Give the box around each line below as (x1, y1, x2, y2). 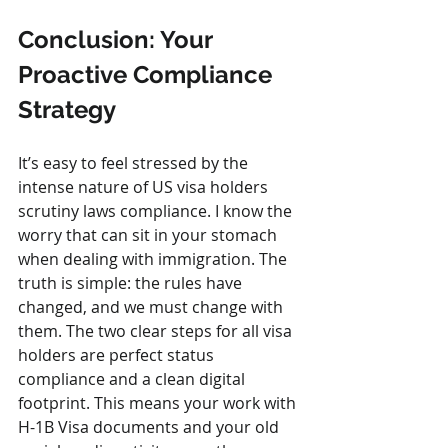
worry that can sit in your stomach (18, 224, 281, 246)
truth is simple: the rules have (18, 272, 246, 294)
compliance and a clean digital (18, 368, 249, 390)
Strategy (18, 95, 116, 124)
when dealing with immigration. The (18, 248, 291, 270)
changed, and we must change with (18, 296, 287, 318)
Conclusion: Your (18, 25, 218, 54)
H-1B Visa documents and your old (18, 416, 283, 438)
